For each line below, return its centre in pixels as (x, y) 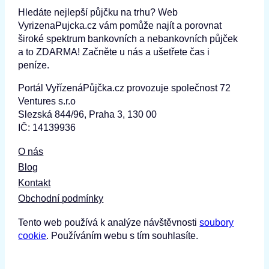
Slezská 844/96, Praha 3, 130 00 (88, 114)
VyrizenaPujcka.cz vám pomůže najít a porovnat (120, 25)
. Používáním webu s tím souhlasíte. (122, 235)
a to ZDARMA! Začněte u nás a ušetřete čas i (114, 52)
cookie (32, 235)
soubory (217, 222)
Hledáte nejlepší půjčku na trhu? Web (98, 12)
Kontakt (35, 183)
